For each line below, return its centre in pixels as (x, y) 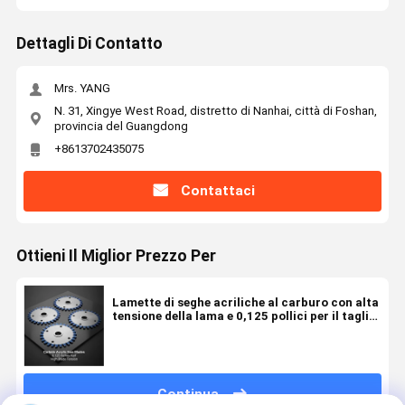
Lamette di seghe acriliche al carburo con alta (245, 303)
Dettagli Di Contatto (89, 44)
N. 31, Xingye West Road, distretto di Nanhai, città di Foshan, (215, 110)
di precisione (149, 330)
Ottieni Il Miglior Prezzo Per (116, 256)
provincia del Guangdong (121, 126)
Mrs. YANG (82, 89)
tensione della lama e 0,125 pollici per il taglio (244, 316)
